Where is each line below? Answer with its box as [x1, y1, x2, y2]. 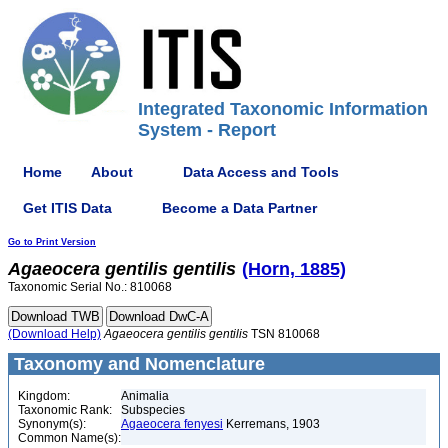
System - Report [138, 120, 276, 140]
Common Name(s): [18, 431, 121, 445]
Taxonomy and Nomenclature [9, 354, 265, 374]
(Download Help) [8, 327, 101, 341]
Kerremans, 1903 [223, 417, 320, 431]
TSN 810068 [248, 327, 320, 341]
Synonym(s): [18, 417, 86, 431]
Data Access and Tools [183, 163, 339, 180]
